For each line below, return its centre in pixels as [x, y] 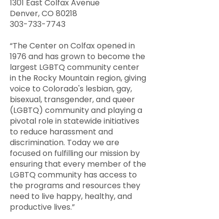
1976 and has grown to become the [77, 56]
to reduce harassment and [61, 132]
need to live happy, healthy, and [71, 196]
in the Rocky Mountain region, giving [78, 78]
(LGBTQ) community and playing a [76, 110]
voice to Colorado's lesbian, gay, [71, 89]
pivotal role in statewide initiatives [75, 121]
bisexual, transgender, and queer [72, 99]
